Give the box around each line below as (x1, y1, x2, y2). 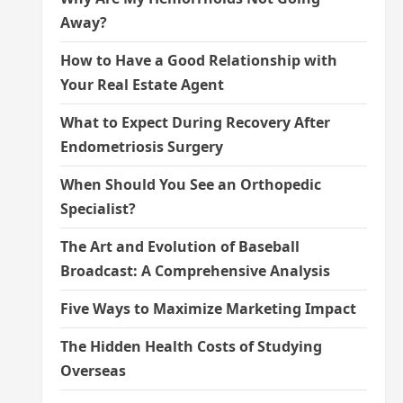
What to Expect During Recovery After (59, 112, 330, 133)
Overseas (59, 361, 126, 381)
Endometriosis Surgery (59, 137, 223, 157)
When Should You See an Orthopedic (59, 175, 321, 195)
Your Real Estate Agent (59, 75, 224, 95)
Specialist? (59, 199, 136, 219)
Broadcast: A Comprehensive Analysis (59, 261, 330, 282)
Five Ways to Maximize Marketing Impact (59, 299, 356, 319)
